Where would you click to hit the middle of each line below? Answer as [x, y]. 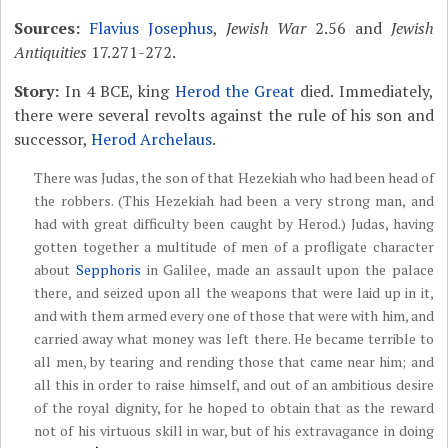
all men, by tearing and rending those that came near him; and [234, 361]
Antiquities [51, 52]
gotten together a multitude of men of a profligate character [234, 246]
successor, [53, 139]
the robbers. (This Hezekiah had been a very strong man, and [234, 200]
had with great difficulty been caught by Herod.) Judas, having [234, 223]
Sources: [47, 28]
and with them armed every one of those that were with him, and [234, 315]
